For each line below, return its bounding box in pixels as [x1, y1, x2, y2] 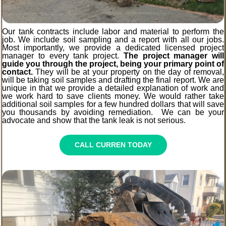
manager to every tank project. [2, 51, 124, 61]
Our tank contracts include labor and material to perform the [2, 27, 224, 36]
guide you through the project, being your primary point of [2, 60, 224, 69]
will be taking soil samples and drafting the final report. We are [2, 76, 224, 85]
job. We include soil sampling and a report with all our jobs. [2, 35, 224, 44]
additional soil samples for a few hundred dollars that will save [2, 100, 224, 109]
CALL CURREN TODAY [74, 141, 152, 149]
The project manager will [123, 51, 224, 61]
